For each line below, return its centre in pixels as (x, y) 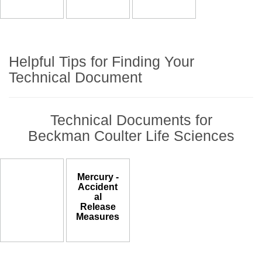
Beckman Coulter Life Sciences (131, 136)
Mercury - (98, 177)
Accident (98, 187)
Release (98, 207)
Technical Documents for (131, 120)
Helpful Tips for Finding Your (101, 61)
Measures (98, 217)
